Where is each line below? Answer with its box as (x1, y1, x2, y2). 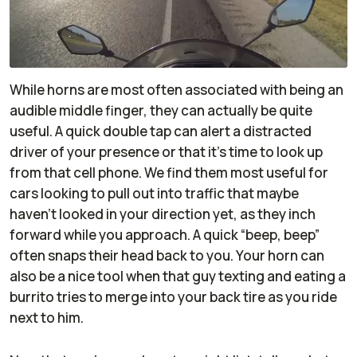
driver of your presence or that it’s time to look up (10, 143, 323, 162)
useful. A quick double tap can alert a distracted (10, 122, 312, 141)
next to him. (10, 308, 84, 328)
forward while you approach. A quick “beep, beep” (10, 226, 320, 245)
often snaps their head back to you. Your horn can (10, 246, 324, 265)
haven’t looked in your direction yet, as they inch (10, 205, 316, 224)
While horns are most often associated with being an (10, 80, 343, 100)
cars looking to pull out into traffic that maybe (10, 184, 299, 203)
